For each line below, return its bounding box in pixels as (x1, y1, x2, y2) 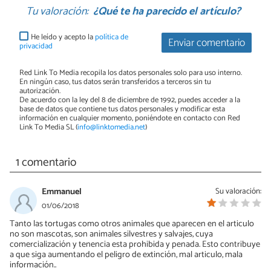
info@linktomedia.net (77, 121, 145, 134)
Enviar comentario (168, 34, 246, 52)
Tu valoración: (26, 2, 89, 21)
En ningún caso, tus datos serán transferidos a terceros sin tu (19, 76, 211, 89)
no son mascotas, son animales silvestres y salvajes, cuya (10, 227, 213, 242)
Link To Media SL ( (19, 121, 77, 134)
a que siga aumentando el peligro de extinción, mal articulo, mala (10, 247, 243, 263)
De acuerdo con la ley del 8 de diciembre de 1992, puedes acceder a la (19, 94, 240, 107)
